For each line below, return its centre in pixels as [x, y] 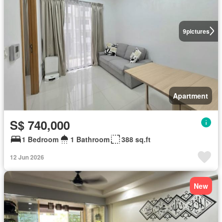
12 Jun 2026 [27, 157]
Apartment [191, 95]
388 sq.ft [136, 139]
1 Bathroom [90, 139]
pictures [198, 31]
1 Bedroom [40, 139]
